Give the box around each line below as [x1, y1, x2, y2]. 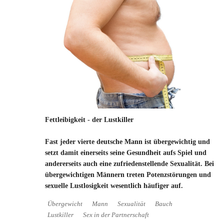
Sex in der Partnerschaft [83, 211, 149, 219]
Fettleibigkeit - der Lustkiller [45, 116, 133, 124]
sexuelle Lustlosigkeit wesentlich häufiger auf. [45, 182, 183, 190]
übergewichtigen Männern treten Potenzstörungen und [45, 171, 211, 179]
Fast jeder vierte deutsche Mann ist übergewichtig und [45, 138, 210, 146]
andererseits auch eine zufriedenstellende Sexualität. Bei [45, 160, 214, 168]
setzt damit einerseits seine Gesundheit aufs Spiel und [45, 149, 206, 157]
